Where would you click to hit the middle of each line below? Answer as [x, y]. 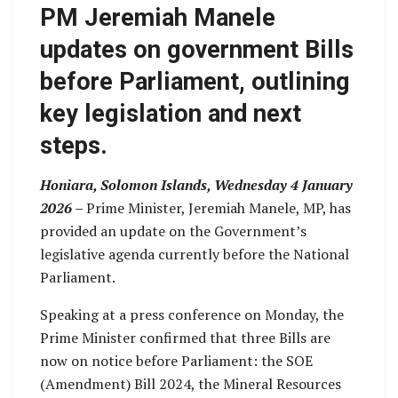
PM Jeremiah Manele [158, 17]
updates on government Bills [197, 49]
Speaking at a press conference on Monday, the [192, 315]
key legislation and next [171, 113]
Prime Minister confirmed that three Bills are [185, 338]
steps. [74, 145]
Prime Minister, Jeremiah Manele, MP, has [219, 208]
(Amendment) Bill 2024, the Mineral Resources [191, 384]
